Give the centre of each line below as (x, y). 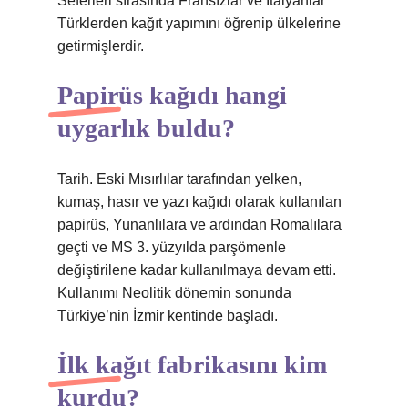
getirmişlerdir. (101, 46)
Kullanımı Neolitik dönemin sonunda (174, 293)
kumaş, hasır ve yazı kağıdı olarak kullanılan (199, 202)
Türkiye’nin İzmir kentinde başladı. (168, 316)
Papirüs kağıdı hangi (172, 95)
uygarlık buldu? (146, 128)
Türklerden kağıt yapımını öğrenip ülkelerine (199, 23)
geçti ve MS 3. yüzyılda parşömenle (172, 247)
